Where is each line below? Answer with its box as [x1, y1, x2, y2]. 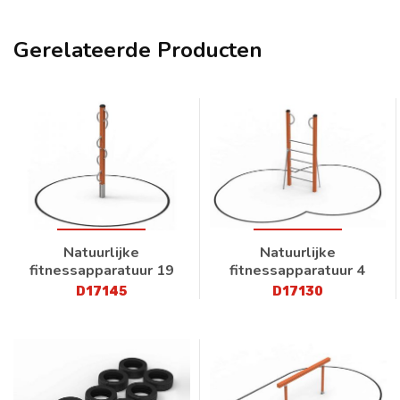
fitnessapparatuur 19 [29, 261, 174, 281]
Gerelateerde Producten [13, 35, 262, 64]
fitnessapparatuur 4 [229, 261, 366, 281]
